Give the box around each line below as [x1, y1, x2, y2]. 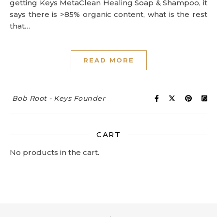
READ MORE [83, 56, 134, 64]
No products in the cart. [10, 148, 99, 157]
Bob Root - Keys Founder [12, 94, 105, 103]
